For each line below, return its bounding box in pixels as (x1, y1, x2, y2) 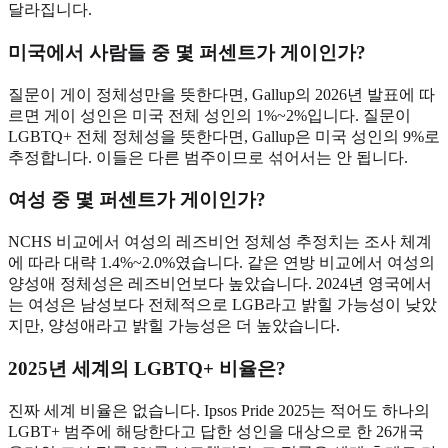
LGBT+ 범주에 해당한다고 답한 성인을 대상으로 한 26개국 (8, 422, 424, 440)
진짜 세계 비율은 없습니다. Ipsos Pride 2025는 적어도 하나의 (8, 401, 430, 419)
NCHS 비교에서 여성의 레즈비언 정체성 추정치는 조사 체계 (8, 233, 432, 251)
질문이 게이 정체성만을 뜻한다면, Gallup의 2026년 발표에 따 (8, 85, 435, 103)
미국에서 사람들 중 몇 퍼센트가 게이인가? (8, 41, 366, 63)
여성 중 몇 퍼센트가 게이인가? (8, 189, 266, 211)
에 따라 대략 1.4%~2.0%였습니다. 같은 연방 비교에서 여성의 (8, 254, 435, 272)
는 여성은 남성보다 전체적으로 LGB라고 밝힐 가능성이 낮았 (8, 296, 437, 314)
